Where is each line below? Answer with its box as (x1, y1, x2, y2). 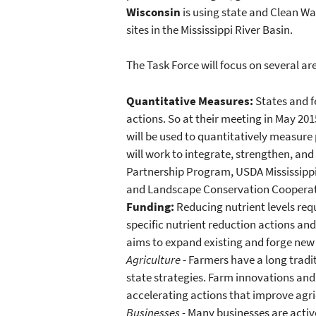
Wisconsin (126, 4, 181, 20)
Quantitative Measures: (126, 92, 253, 109)
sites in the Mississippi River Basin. (126, 22, 293, 38)
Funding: (126, 198, 174, 214)
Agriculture (126, 251, 181, 267)
